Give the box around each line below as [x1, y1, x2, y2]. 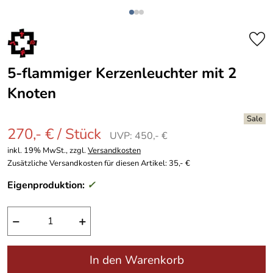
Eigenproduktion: [7, 179, 87, 192]
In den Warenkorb [89, 252, 184, 268]
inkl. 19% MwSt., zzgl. [7, 145, 88, 156]
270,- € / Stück [7, 124, 101, 144]
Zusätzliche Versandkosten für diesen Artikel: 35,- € [7, 158, 190, 169]
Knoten [7, 83, 56, 103]
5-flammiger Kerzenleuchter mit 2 [7, 63, 236, 83]
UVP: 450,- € [110, 129, 168, 143]
